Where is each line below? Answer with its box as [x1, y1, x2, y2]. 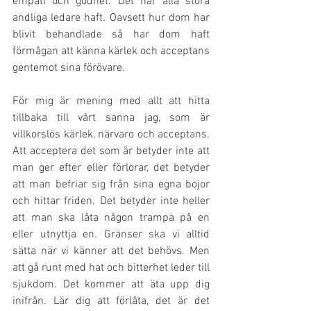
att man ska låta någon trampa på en [12, 211, 210, 226]
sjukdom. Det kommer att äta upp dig [12, 278, 210, 292]
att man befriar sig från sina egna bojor [12, 178, 210, 192]
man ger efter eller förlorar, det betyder [12, 161, 210, 176]
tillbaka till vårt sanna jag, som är [12, 111, 210, 126]
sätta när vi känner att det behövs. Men [12, 244, 210, 259]
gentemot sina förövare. [12, 61, 128, 76]
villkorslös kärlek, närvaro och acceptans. [12, 128, 210, 142]
